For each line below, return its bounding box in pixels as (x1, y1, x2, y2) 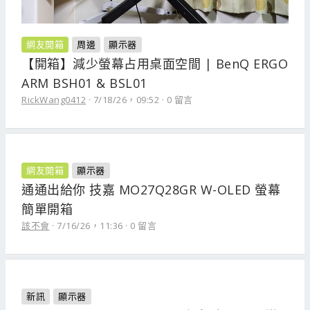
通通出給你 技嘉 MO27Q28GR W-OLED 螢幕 (21, 181, 280, 198)
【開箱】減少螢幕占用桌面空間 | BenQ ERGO (21, 55, 288, 72)
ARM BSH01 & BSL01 (21, 75, 147, 91)
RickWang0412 (21, 93, 86, 106)
